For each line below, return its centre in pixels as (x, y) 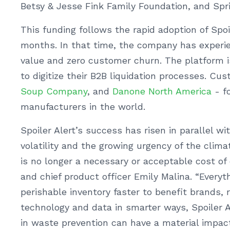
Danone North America (162, 91)
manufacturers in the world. (83, 107)
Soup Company (54, 91)
